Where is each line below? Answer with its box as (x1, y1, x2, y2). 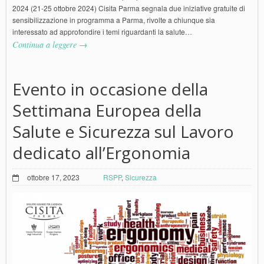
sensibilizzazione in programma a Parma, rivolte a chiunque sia (12, 15, 215, 25)
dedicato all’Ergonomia (12, 141, 190, 164)
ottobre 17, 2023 (27, 172, 80, 183)
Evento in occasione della (12, 78, 208, 101)
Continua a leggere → (12, 39, 87, 51)
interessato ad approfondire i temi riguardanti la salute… (12, 27, 192, 37)
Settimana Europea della (12, 99, 202, 122)
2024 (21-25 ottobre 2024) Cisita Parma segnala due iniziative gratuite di (12, 3, 245, 14)
